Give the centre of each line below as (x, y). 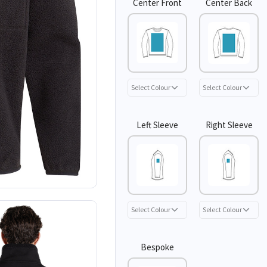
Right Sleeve (229, 125)
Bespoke (158, 247)
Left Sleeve (158, 125)
